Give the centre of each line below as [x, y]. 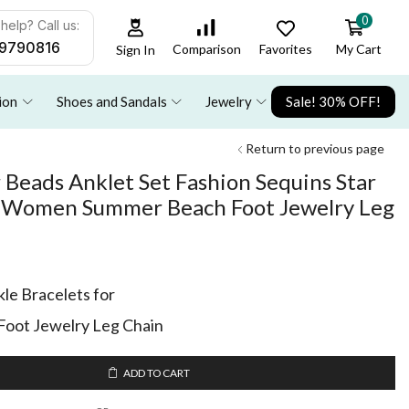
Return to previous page [315, 149]
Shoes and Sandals [111, 102]
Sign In [136, 49]
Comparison [206, 49]
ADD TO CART [156, 373]
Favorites [286, 48]
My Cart [358, 49]
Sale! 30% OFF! [333, 102]
